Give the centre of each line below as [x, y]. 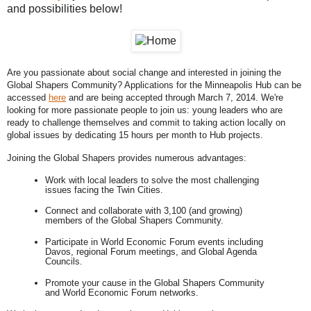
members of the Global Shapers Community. [135, 221]
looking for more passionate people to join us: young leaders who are [145, 110]
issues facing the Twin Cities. [105, 190]
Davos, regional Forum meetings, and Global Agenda [151, 252]
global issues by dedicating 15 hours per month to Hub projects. [136, 135]
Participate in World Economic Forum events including [154, 242]
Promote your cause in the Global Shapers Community [154, 283]
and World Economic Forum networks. [121, 292]
